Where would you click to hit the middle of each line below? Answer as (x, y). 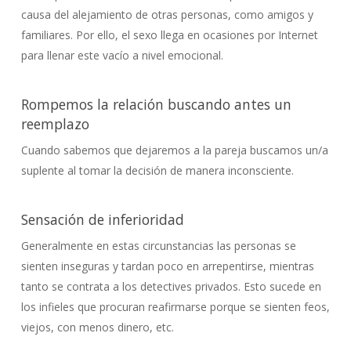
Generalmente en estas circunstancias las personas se (158, 246)
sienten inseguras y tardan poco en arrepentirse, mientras (167, 266)
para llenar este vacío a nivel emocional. (122, 55)
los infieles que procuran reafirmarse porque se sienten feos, (175, 307)
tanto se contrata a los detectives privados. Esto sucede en (171, 286)
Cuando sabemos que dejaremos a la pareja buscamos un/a (174, 150)
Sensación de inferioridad (102, 219)
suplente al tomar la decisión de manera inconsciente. (157, 170)
